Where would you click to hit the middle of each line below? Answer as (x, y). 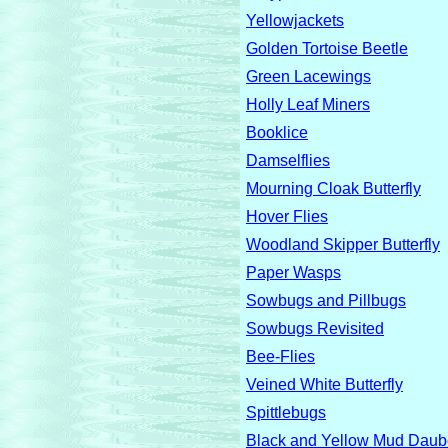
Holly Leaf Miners (308, 104)
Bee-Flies (280, 356)
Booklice (277, 132)
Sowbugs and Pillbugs (326, 300)
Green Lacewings (308, 76)
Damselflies (288, 160)
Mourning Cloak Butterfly (333, 188)
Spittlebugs (286, 412)
